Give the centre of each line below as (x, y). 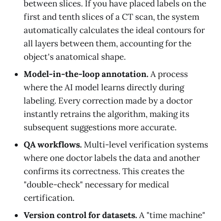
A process (168, 74)
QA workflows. (53, 145)
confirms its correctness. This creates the (104, 171)
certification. (49, 198)
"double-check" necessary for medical (96, 185)
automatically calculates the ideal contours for (114, 30)
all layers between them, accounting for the (108, 44)
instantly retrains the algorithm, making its (107, 114)
